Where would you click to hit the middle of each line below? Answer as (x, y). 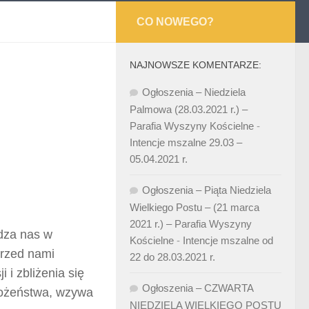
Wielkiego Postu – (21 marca (195, 207)
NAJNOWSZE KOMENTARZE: (196, 65)
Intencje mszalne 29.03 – (186, 142)
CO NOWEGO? (175, 22)
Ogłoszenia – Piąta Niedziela (207, 190)
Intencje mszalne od (228, 240)
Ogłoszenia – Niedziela (194, 92)
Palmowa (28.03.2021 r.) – (189, 109)
